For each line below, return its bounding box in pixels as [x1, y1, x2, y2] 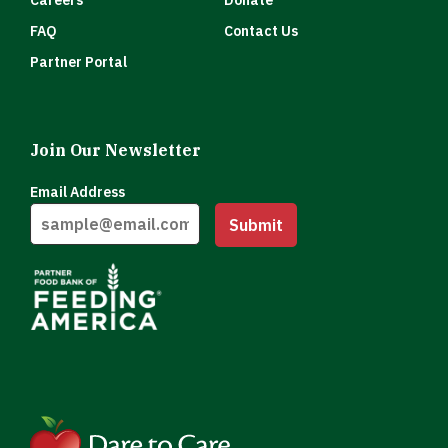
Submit [229, 214, 283, 235]
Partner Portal [30, 53, 127, 71]
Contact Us [224, 22, 298, 40]
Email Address [30, 183, 125, 201]
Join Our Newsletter [30, 140, 201, 160]
